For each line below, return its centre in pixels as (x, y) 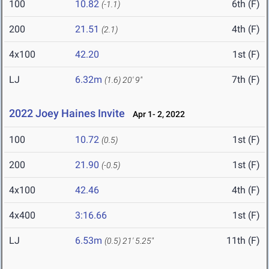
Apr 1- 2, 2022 (156, 114)
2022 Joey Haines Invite (67, 113)
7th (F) (246, 80)
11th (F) (243, 241)
